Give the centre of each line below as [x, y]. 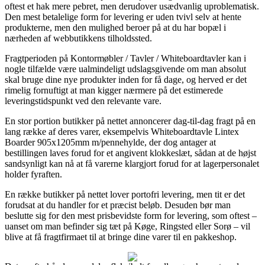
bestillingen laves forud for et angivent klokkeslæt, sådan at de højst [130, 153]
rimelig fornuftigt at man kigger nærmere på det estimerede [114, 90]
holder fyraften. [33, 174]
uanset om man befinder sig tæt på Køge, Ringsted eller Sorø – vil [127, 226]
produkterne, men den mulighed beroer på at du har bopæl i [115, 27]
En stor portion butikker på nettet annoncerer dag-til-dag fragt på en [130, 121]
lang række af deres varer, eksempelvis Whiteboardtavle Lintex [122, 131]
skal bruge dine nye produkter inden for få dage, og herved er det [126, 79]
